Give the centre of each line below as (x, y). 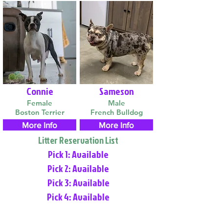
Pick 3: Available (78, 182)
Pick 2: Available (78, 168)
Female (40, 103)
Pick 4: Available (78, 197)
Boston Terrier (40, 112)
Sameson (116, 91)
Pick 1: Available (78, 154)
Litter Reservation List (78, 140)
